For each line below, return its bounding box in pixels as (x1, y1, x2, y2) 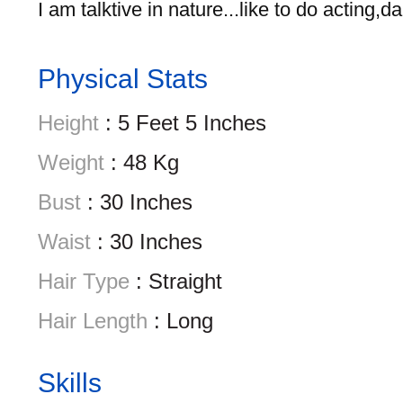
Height (38, 111, 99, 135)
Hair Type (38, 269, 130, 293)
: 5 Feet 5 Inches (99, 111, 266, 135)
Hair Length (38, 309, 148, 333)
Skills (38, 368, 102, 398)
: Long (148, 309, 213, 333)
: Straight (130, 269, 222, 293)
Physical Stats (38, 64, 208, 94)
